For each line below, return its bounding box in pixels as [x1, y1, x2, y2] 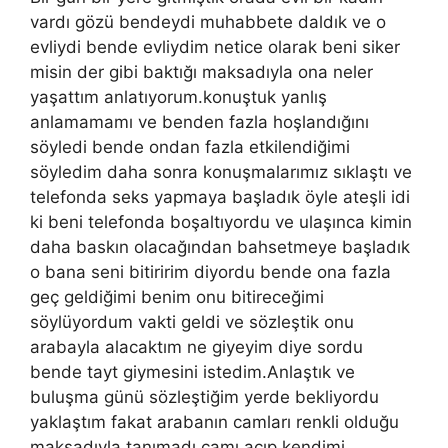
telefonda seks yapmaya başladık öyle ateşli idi [30, 186, 410, 207]
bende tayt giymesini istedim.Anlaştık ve [30, 361, 355, 382]
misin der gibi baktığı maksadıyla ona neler [30, 61, 373, 82]
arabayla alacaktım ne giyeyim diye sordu [30, 336, 363, 357]
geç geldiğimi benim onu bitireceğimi [30, 286, 324, 307]
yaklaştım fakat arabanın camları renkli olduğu [30, 411, 399, 432]
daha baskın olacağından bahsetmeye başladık [30, 236, 410, 257]
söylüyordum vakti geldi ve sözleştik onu [30, 311, 354, 332]
